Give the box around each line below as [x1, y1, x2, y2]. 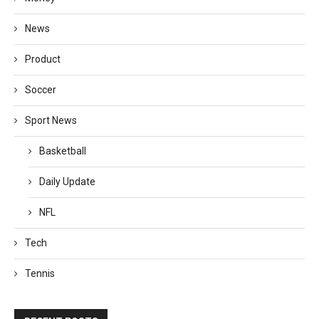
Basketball [39, 145, 86, 157]
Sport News [25, 114, 77, 126]
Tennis [25, 267, 55, 279]
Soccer [25, 83, 56, 95]
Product [25, 53, 61, 65]
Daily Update [39, 175, 95, 187]
